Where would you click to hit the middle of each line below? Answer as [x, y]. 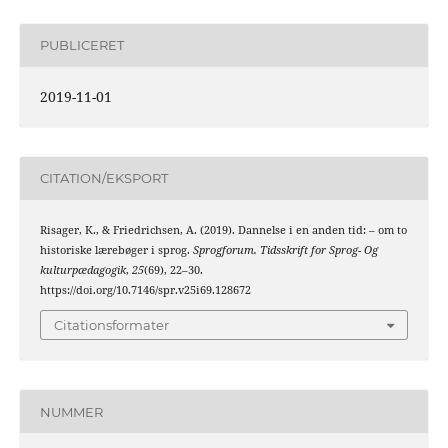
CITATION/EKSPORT [103, 178]
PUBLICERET [81, 45]
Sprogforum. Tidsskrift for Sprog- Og [285, 249]
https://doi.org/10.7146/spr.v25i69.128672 [145, 289]
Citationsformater [111, 325]
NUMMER [71, 411]
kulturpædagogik [82, 269]
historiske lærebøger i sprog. [116, 249]
